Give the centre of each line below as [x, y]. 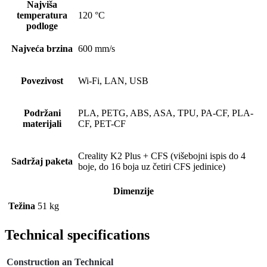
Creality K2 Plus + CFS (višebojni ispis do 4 [162, 156]
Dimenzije [133, 191]
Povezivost [42, 81]
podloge [42, 26]
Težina [22, 206]
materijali [42, 124]
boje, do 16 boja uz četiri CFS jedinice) [152, 167]
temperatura [42, 15]
